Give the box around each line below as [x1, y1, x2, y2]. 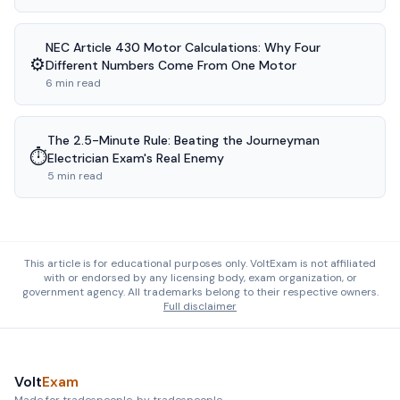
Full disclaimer [163, 299, 237, 313]
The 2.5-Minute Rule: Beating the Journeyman [47, 132, 320, 148]
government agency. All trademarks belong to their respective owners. [21, 285, 379, 299]
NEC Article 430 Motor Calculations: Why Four [46, 39, 321, 55]
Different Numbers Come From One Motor [46, 57, 296, 73]
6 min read [46, 76, 101, 90]
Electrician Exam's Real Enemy [47, 150, 224, 166]
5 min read [47, 169, 103, 183]
